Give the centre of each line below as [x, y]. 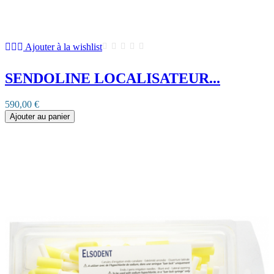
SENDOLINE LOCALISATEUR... [113, 79]
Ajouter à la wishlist [64, 47]
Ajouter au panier [40, 117]
